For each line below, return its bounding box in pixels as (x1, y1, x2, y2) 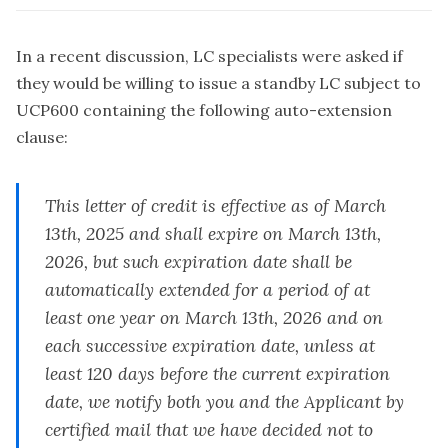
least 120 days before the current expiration (45, 361, 391, 385)
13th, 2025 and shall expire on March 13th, (45, 221, 382, 245)
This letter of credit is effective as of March (45, 193, 387, 217)
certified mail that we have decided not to (45, 417, 374, 441)
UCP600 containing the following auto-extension (16, 99, 392, 120)
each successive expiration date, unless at (45, 333, 376, 357)
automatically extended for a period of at (45, 277, 371, 301)
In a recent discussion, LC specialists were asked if (16, 45, 403, 66)
